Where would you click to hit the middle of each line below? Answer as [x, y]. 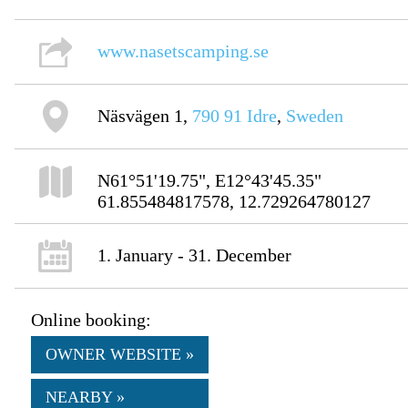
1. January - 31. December [195, 255]
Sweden [315, 116]
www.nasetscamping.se [184, 51]
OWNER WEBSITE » [120, 355]
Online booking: [92, 320]
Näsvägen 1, [145, 116]
